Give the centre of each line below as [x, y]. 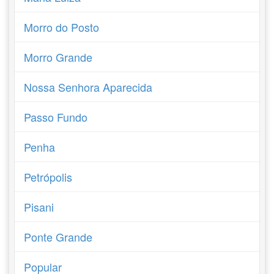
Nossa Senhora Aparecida [88, 87]
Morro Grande [58, 57]
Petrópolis [48, 177]
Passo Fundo [56, 117]
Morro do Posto [62, 27]
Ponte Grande [58, 237]
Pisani [39, 207]
